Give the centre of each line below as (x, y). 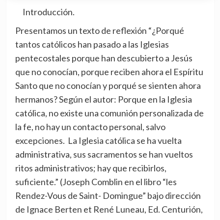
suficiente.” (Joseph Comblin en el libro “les (96, 182)
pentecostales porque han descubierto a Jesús (104, 58)
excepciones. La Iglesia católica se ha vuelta (98, 141)
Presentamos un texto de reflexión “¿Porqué (99, 31)
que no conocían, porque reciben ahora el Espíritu (109, 72)
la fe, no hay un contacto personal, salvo (90, 127)
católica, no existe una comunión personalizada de (109, 113)
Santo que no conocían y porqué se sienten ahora (108, 86)
